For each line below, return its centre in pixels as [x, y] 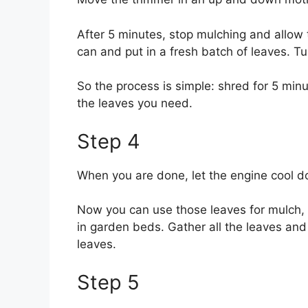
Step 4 [109, 141]
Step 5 [108, 282]
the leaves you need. [135, 103]
